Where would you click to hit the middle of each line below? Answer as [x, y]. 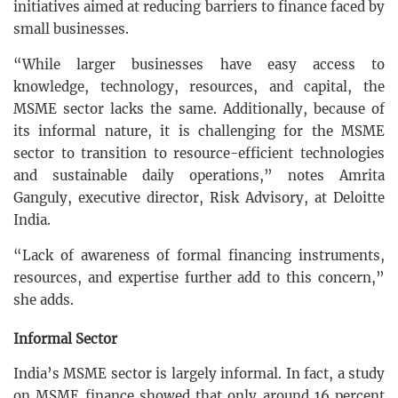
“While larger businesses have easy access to [199, 64]
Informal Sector [65, 338]
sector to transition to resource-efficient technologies [199, 153]
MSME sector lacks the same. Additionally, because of [199, 108]
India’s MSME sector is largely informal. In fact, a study [199, 373]
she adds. [44, 299]
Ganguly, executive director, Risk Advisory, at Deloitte [199, 197]
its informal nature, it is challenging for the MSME [199, 131]
